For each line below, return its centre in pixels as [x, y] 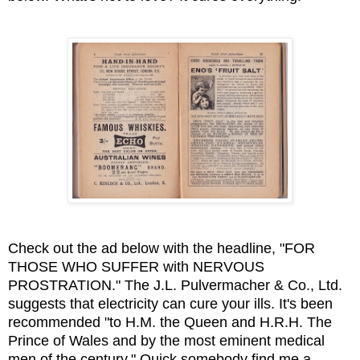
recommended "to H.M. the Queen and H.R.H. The [170, 322]
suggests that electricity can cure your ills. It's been [170, 303]
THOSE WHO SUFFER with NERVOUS [136, 266]
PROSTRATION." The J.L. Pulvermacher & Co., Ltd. [175, 285]
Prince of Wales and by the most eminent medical [166, 340]
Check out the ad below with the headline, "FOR [162, 248]
